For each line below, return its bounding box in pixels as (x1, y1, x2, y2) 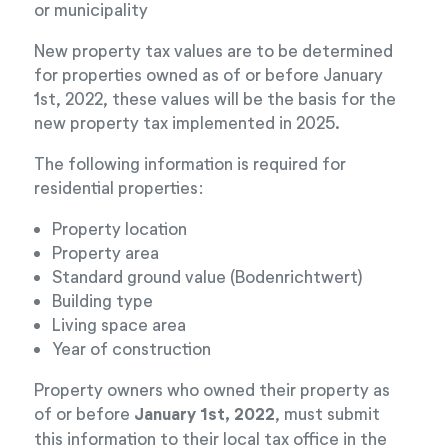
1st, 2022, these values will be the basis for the (34, 88, 396, 108)
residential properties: (34, 177, 204, 197)
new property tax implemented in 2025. (34, 112, 340, 132)
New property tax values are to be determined (34, 40, 393, 60)
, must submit (275, 403, 380, 423)
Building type (52, 290, 153, 310)
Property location (52, 218, 187, 238)
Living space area (52, 314, 186, 334)
